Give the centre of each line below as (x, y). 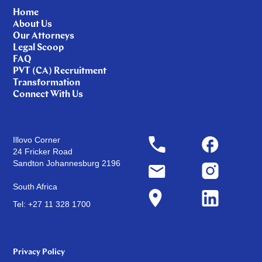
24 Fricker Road (46, 152)
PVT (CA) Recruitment (60, 72)
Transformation (47, 83)
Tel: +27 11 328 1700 (52, 204)
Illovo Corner (37, 140)
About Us (33, 25)
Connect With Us (48, 95)
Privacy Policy (39, 253)
